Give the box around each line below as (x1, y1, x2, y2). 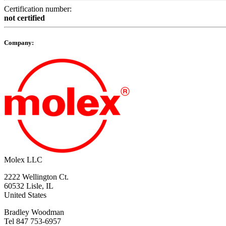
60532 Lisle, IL (4, 182, 53, 191)
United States (4, 191, 46, 200)
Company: (4, 39, 34, 47)
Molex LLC (4, 155, 42, 164)
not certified (4, 14, 45, 23)
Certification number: (4, 5, 72, 14)
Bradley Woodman (4, 208, 64, 217)
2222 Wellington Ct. (4, 173, 69, 182)
